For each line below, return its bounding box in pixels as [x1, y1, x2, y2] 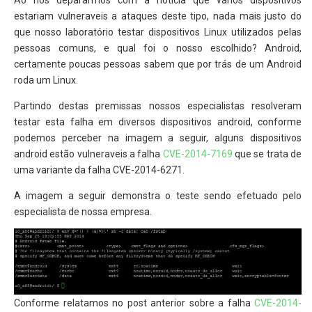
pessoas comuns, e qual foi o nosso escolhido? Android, [14, 42, 302, 54]
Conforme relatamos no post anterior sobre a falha [14, 297, 254, 309]
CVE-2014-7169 [162, 148, 233, 160]
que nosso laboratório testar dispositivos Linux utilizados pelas [14, 26, 302, 38]
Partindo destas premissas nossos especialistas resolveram [14, 100, 302, 112]
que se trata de [232, 148, 302, 160]
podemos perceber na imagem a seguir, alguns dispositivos [14, 132, 302, 144]
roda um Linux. [14, 75, 78, 86]
